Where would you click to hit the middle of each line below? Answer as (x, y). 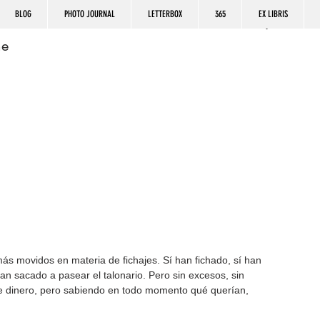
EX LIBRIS (273, 14)
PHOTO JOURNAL (89, 14)
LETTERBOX (165, 14)
